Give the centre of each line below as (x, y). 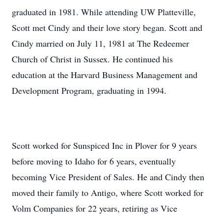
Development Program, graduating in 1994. (89, 90)
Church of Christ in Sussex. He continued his (92, 59)
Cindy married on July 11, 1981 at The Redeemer (100, 43)
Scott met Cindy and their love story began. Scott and (107, 27)
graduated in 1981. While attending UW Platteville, (104, 12)
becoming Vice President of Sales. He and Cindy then (108, 177)
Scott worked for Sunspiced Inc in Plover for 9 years (104, 145)
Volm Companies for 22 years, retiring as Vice (95, 208)
